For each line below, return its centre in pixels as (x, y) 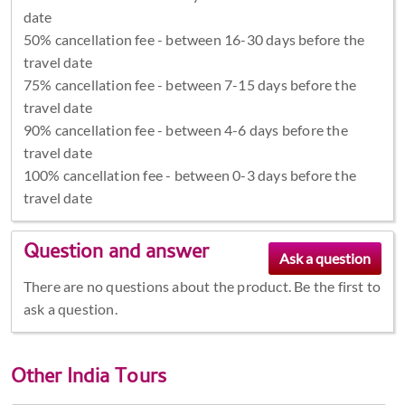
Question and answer (116, 254)
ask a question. (70, 309)
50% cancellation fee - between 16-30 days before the (194, 40)
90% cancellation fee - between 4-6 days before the (185, 130)
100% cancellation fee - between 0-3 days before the (189, 175)
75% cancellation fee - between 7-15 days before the (189, 85)
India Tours (117, 379)
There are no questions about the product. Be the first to (202, 287)
